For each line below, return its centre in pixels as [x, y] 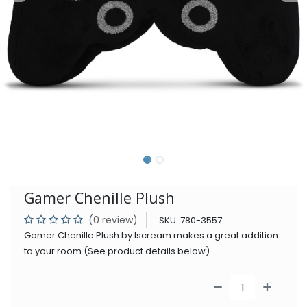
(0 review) [113, 220]
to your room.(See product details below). [118, 251]
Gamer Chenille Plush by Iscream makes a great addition [151, 235]
